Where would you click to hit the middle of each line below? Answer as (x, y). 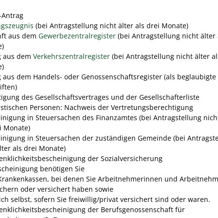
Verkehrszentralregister (72, 56)
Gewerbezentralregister (77, 36)
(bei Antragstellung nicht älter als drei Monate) (111, 25)
